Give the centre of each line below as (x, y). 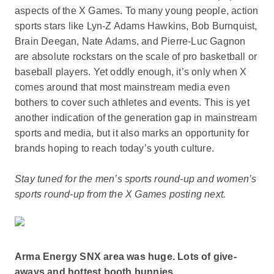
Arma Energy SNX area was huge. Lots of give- (125, 257)
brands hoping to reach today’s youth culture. (114, 148)
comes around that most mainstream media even (122, 87)
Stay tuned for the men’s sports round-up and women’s (135, 179)
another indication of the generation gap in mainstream (135, 118)
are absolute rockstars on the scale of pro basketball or (136, 57)
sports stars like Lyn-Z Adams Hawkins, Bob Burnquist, (136, 26)
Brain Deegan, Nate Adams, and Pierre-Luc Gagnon (130, 41)
